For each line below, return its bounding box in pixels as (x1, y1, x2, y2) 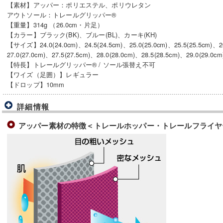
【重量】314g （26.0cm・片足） (7, 20, 104, 29)
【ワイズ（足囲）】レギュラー (7, 70, 99, 79)
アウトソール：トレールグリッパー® (7, 10, 116, 19)
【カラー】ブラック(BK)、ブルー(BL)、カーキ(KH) (7, 30, 157, 39)
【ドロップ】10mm (7, 80, 65, 89)
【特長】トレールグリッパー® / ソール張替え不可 (7, 60, 155, 69)
